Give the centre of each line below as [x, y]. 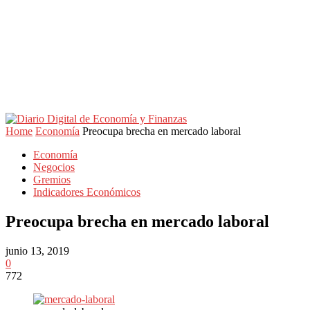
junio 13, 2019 [37, 250]
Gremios [52, 180]
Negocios [54, 167]
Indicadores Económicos [87, 192]
